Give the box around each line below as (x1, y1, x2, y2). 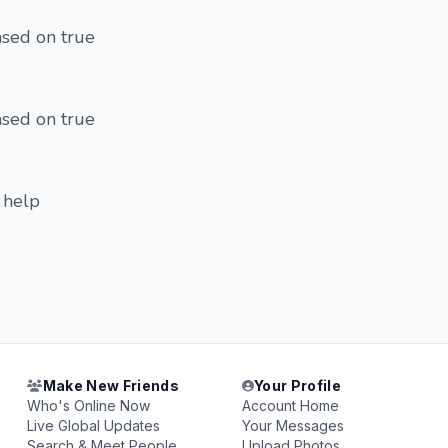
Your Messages (241, 417, 344, 434)
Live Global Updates (27, 417, 161, 434)
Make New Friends (42, 377, 180, 394)
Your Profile (253, 377, 342, 394)
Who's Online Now (27, 397, 151, 414)
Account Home (241, 397, 339, 414)
